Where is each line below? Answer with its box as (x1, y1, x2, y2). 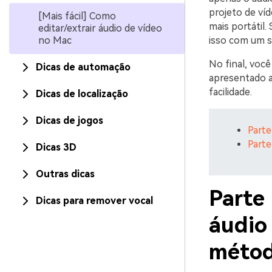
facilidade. (208, 86, 252, 98)
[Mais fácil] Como (38, 10, 116, 22)
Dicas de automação (36, 61, 131, 73)
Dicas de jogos (36, 115, 103, 126)
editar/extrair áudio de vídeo (38, 22, 162, 34)
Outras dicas (36, 168, 95, 180)
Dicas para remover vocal (36, 195, 153, 206)
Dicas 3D (36, 141, 76, 153)
